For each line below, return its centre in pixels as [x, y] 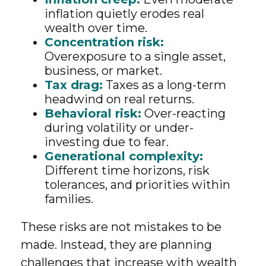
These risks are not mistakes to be [121, 227]
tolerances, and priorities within [137, 185]
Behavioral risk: [93, 113]
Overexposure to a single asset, [135, 56]
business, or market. [103, 71]
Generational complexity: [124, 156]
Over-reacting [183, 113]
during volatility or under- [119, 128]
